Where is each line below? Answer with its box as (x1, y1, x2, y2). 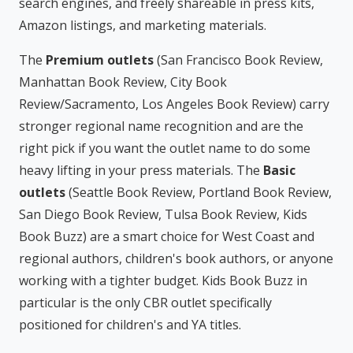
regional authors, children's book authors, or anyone (19, 250, 333, 267)
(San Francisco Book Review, (154, 51, 323, 69)
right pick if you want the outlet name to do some (19, 139, 310, 157)
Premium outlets (46, 51, 154, 69)
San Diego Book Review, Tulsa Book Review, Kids (19, 206, 307, 223)
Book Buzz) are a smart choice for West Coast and (19, 228, 314, 245)
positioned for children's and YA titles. (19, 316, 241, 333)
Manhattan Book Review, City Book (19, 73, 227, 91)
